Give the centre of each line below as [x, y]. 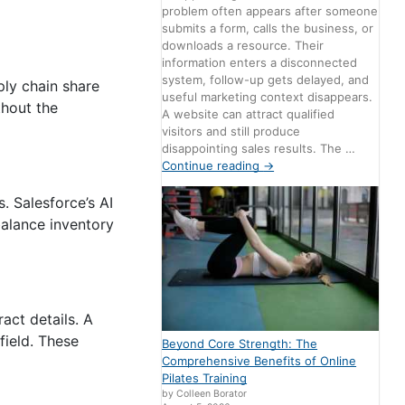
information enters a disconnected [260, 63]
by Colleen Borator [205, 394]
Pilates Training [205, 378]
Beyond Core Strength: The [240, 344]
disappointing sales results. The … [259, 149]
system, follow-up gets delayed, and [266, 80]
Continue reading [213, 166]
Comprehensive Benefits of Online [259, 361]
